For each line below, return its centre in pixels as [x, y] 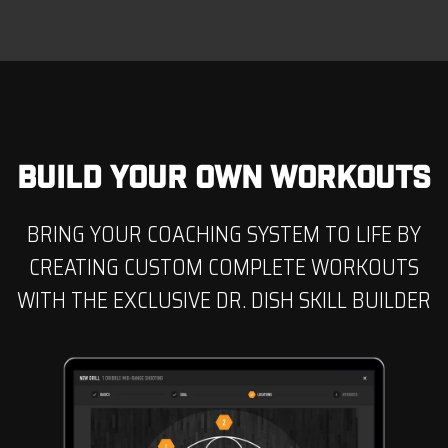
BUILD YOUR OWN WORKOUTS [224, 177]
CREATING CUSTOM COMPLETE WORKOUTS [224, 267]
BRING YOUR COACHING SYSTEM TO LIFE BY [224, 234]
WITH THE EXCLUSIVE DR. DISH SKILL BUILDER [224, 300]
